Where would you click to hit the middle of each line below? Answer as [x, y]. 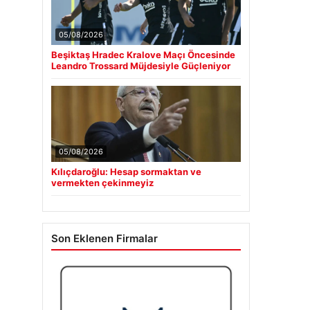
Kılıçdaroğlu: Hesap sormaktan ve [126, 172]
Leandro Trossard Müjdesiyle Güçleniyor [141, 66]
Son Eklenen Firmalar [104, 238]
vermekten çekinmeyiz [102, 183]
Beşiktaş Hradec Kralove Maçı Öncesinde [143, 55]
